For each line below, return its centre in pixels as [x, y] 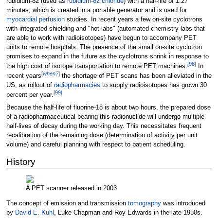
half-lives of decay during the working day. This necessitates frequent [104, 126]
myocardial [21, 19]
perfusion [52, 19]
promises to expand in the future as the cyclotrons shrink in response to [107, 56]
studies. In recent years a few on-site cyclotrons [133, 19]
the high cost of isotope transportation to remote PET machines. [97, 66]
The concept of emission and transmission [67, 204]
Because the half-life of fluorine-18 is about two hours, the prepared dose [108, 107]
